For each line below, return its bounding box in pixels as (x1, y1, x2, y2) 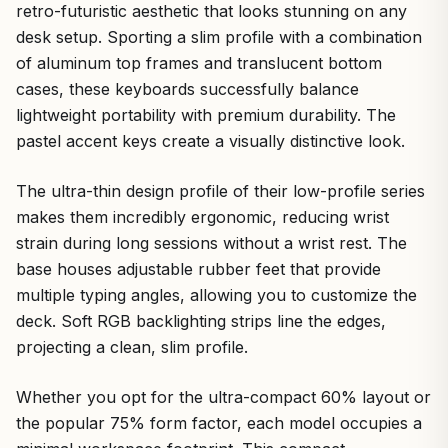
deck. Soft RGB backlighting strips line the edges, (16, 310, 386, 331)
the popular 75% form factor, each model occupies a (16, 412, 422, 433)
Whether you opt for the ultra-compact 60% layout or (16, 386, 431, 407)
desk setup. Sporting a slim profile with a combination (16, 26, 422, 47)
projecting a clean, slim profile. (16, 336, 248, 357)
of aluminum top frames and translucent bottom (16, 52, 382, 73)
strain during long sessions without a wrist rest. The (16, 232, 407, 253)
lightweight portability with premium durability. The (16, 104, 396, 125)
